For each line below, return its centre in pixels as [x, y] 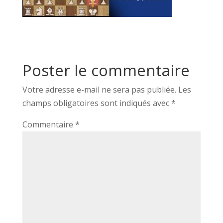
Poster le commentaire [106, 70]
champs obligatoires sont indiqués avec [97, 103]
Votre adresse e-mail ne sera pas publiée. [99, 89]
